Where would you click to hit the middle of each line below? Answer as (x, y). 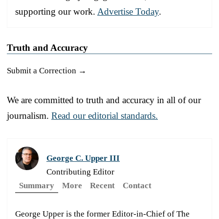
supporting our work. (56, 12)
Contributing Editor (80, 172)
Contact (137, 186)
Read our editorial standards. (105, 116)
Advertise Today (128, 12)
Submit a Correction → (47, 71)
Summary (37, 186)
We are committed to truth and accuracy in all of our (104, 100)
